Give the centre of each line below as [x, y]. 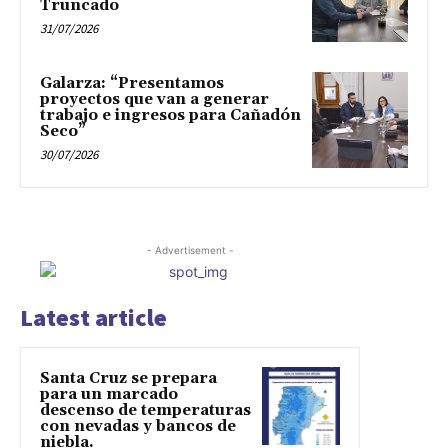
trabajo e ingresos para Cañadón [170, 116]
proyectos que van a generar [154, 100]
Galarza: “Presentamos [132, 84]
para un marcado [109, 394]
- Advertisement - [190, 249]
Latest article [93, 317]
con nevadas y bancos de [138, 426]
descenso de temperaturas [145, 410]
